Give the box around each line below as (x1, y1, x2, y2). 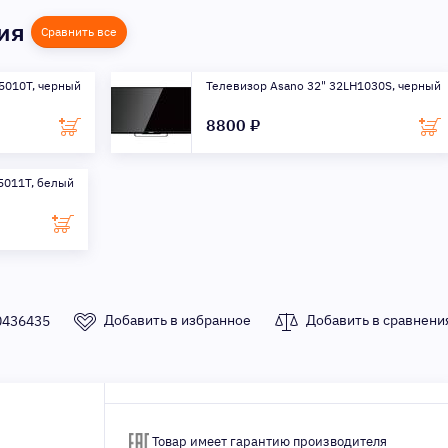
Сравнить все (41, 24, 117, 39)
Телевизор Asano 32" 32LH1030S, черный (206, 78, 441, 93)
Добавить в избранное (104, 311, 251, 330)
